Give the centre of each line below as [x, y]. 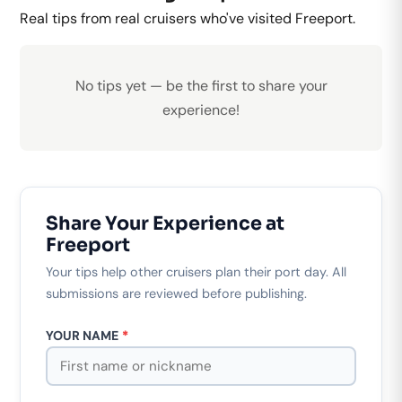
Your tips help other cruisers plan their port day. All [196, 272]
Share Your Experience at [165, 224]
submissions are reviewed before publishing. [176, 294]
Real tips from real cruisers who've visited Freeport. [188, 19]
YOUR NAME [84, 336]
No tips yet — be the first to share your [201, 86]
